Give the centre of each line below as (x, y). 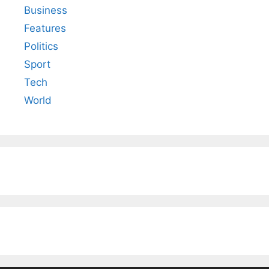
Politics (41, 46)
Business (46, 10)
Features (45, 28)
